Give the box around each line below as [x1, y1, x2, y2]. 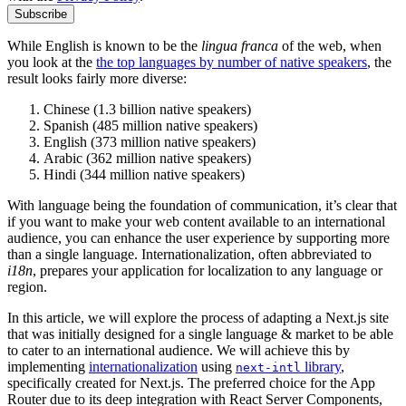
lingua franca [201, 37, 278, 53]
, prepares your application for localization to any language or [33, 262, 382, 278]
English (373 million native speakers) [43, 133, 256, 150]
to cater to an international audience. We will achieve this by [7, 342, 350, 358]
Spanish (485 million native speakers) [43, 117, 257, 133]
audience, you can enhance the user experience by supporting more [7, 229, 390, 246]
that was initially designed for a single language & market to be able [7, 325, 393, 342]
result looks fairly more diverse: [7, 70, 187, 86]
